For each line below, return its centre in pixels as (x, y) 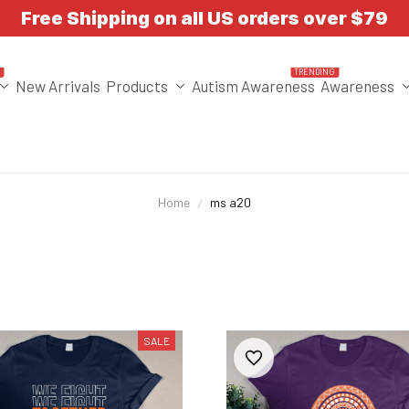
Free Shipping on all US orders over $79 (204, 18)
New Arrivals (58, 86)
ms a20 (231, 202)
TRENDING (315, 71)
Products (136, 86)
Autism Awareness (253, 86)
